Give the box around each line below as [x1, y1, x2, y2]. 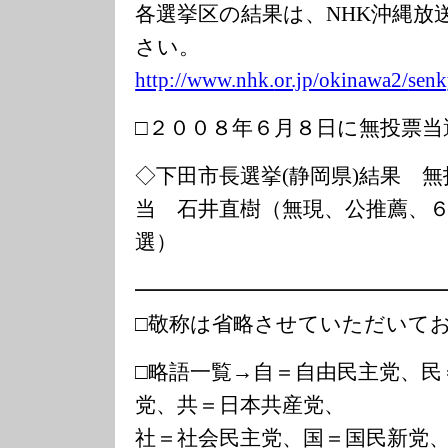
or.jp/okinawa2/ [274, 68, 409, 93]
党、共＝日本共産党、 [135, 392, 346, 417]
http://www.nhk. [135, 68, 275, 93]
